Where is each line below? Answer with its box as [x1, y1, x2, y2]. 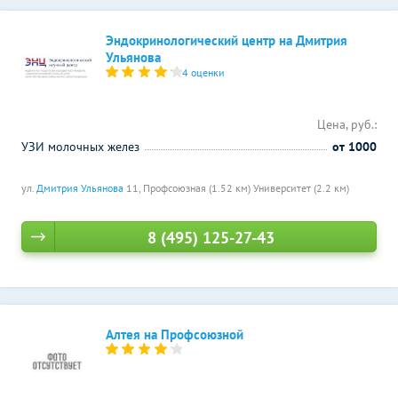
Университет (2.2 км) [253, 181, 349, 195]
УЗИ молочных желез [21, 139, 139, 155]
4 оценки [182, 66, 226, 79]
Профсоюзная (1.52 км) [143, 181, 253, 195]
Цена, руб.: [317, 116, 377, 132]
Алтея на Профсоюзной [106, 326, 243, 343]
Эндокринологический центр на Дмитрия [106, 32, 347, 49]
